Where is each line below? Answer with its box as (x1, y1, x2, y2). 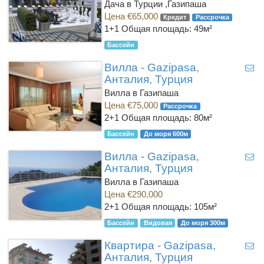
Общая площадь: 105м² (121, 202, 217, 212)
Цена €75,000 (104, 100, 160, 110)
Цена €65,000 (104, 11, 160, 21)
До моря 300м (180, 219, 225, 226)
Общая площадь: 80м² (121, 113, 212, 123)
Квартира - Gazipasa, (104, 239, 216, 252)
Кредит (163, 14, 187, 21)
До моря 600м (143, 130, 188, 137)
